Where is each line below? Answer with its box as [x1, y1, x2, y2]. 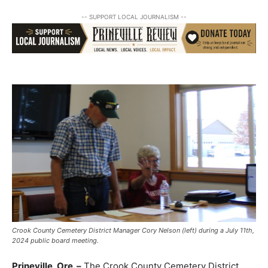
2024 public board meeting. [12, 236, 99, 245]
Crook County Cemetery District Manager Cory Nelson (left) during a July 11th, [12, 226, 254, 235]
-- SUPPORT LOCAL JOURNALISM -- [81, 13, 187, 20]
